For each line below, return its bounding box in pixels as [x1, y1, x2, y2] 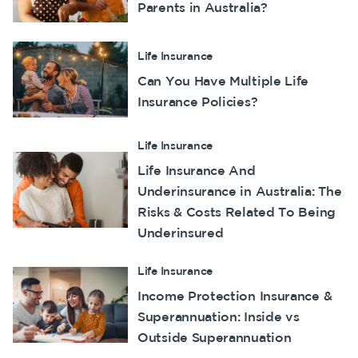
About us [13, 80, 62, 93]
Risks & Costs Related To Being [137, 205, 336, 220]
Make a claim [13, 20, 75, 34]
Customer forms [13, 49, 94, 62]
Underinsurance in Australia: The [137, 184, 342, 199]
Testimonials [13, 138, 77, 152]
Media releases [13, 225, 88, 238]
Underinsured [137, 225, 224, 241]
